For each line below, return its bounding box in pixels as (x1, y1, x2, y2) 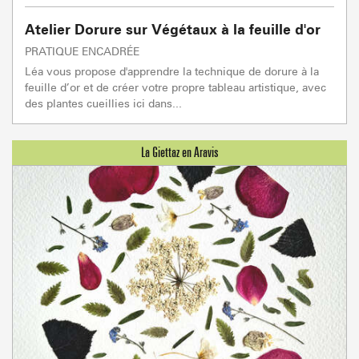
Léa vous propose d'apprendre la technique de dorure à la (25, 64, 319, 79)
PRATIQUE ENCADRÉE (25, 44, 139, 58)
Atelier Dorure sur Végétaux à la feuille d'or (25, 21, 321, 38)
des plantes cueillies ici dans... (25, 96, 182, 111)
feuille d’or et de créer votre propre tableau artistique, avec (25, 80, 326, 95)
